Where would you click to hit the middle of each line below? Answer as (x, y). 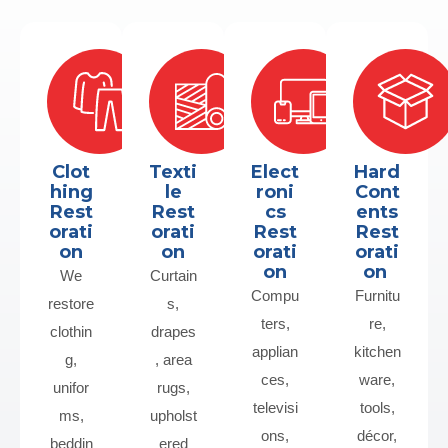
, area (173, 359)
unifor (71, 387)
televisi (275, 407)
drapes (173, 331)
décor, (377, 435)
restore (71, 303)
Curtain (173, 275)
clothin (71, 331)
